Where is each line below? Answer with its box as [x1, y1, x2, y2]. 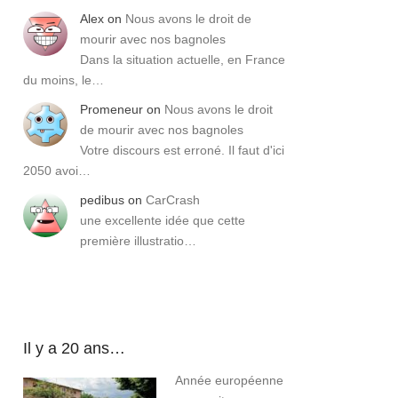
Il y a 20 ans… [23, 339, 125, 358]
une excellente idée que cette [80, 213, 245, 228]
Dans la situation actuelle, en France [80, 52, 285, 68]
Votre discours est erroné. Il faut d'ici [80, 143, 284, 158]
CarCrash [146, 193, 200, 208]
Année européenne [175, 373, 283, 388]
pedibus [80, 193, 124, 208]
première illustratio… [80, 234, 196, 249]
